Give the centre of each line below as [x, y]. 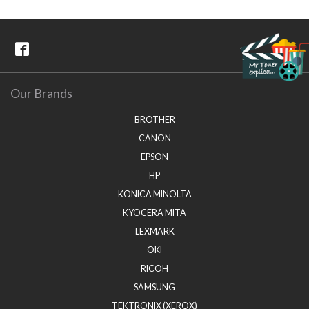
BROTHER [154, 120]
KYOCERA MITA [154, 213]
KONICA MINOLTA [154, 194]
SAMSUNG [154, 287]
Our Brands [41, 93]
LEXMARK [154, 231]
